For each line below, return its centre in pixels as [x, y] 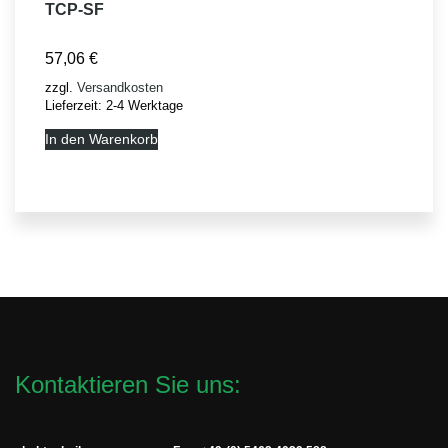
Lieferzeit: [75, 106]
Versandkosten [120, 88]
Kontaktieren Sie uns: [128, 384]
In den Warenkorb [101, 139]
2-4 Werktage [144, 106]
